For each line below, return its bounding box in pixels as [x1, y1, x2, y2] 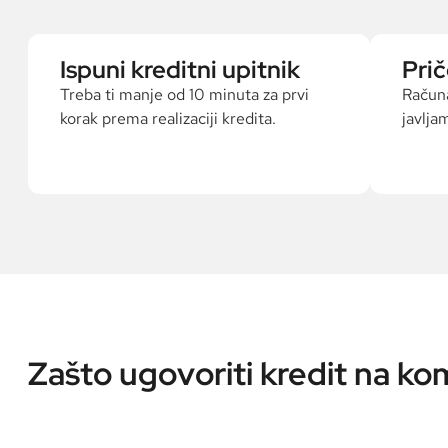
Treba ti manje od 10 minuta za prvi [60, 84, 309, 105]
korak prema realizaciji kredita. [60, 108, 276, 129]
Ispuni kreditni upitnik [60, 54, 300, 85]
